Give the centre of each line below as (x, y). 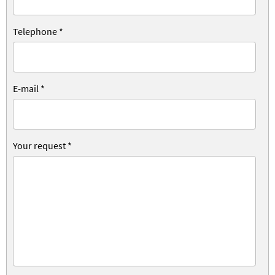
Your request (40, 145)
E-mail (27, 88)
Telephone (36, 31)
